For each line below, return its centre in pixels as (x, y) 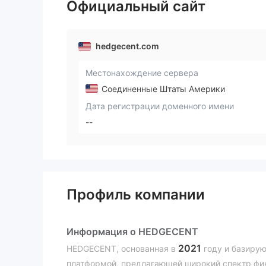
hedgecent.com (127, 46)
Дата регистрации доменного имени (160, 106)
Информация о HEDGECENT (132, 232)
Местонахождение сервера (142, 73)
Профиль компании (136, 195)
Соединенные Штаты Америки (162, 88)
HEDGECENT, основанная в (122, 249)
